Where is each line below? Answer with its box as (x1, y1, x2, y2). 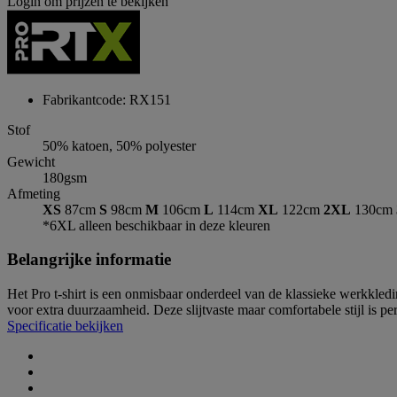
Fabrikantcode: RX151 (43, 91, 171, 107)
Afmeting (7, 185, 60, 201)
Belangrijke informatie (7, 250, 171, 269)
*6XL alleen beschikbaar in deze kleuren (43, 217, 270, 233)
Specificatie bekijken (7, 318, 123, 334)
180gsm (43, 169, 87, 185)
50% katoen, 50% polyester (43, 137, 196, 153)
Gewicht (7, 153, 55, 169)
